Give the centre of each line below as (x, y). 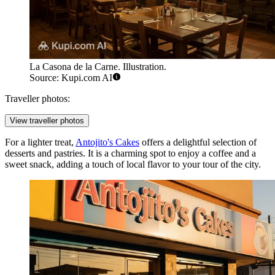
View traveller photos (47, 120)
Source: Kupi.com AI (71, 77)
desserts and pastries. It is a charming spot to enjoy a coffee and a (130, 153)
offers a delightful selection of (198, 142)
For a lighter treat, (40, 142)
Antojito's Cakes (107, 142)
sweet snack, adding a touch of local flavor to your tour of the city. (133, 164)
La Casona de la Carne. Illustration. (98, 66)
